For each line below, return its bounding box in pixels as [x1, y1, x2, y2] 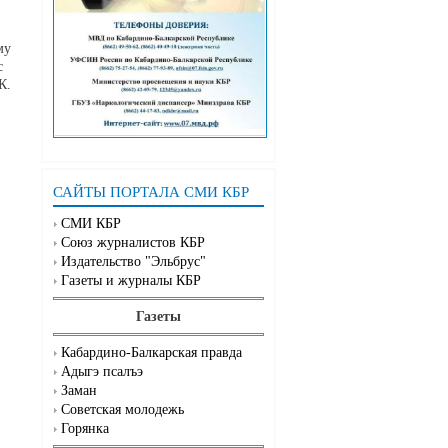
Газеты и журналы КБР [61, 273, 201, 289]
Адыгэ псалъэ [61, 364, 143, 380]
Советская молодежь [61, 402, 184, 418]
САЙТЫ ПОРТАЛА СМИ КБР [53, 184, 249, 201]
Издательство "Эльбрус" [61, 254, 206, 270]
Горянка [61, 421, 109, 437]
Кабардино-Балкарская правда [61, 345, 242, 361]
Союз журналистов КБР [61, 235, 205, 251]
